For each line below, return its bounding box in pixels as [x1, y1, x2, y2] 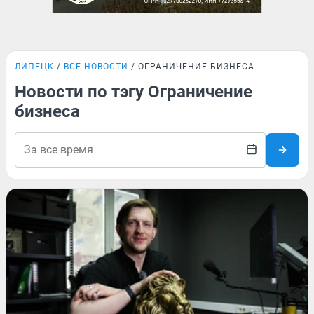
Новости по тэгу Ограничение [15, 82, 252, 102]
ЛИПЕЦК [15, 62, 54, 71]
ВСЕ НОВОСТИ [64, 62, 128, 71]
